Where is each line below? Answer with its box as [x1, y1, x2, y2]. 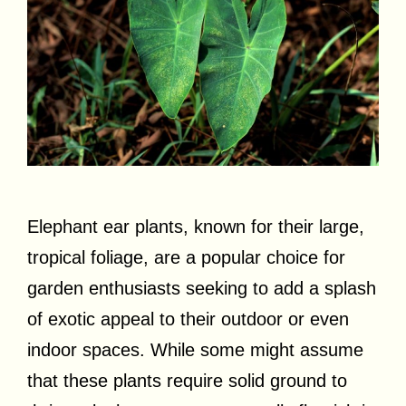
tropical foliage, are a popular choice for [27, 247, 345, 268]
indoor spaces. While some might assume [27, 340, 363, 361]
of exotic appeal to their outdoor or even [27, 309, 349, 330]
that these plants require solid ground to [27, 371, 347, 391]
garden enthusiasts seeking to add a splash [27, 278, 376, 299]
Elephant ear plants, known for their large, [27, 217, 364, 237]
